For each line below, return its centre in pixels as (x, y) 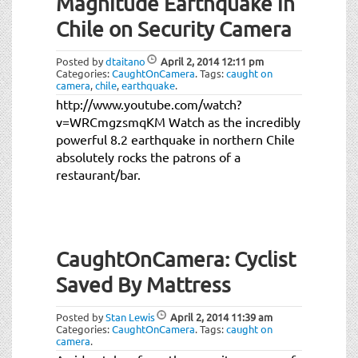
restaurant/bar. (98, 174)
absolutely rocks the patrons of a (148, 156)
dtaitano (125, 61)
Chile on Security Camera (174, 29)
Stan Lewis (130, 316)
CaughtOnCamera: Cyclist (176, 259)
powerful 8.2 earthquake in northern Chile (175, 139)
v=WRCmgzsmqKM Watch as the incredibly (178, 121)
